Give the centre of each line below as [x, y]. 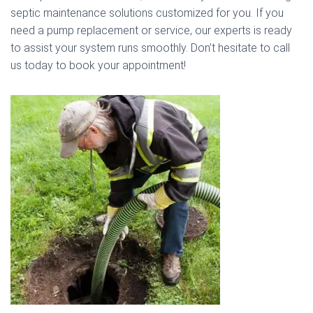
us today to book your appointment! [98, 65]
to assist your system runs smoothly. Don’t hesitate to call [150, 48]
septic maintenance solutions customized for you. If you [147, 13]
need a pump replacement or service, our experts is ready [151, 30]
